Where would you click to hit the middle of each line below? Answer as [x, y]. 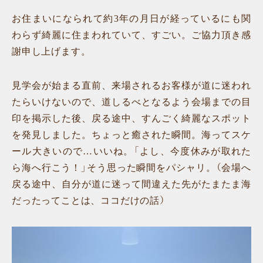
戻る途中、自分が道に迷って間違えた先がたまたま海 [131, 184]
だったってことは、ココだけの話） [89, 200]
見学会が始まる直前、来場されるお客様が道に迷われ [131, 85]
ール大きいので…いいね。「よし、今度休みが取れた [131, 151]
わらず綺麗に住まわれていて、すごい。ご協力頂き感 [131, 35]
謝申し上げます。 [51, 51]
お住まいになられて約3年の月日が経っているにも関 [131, 18]
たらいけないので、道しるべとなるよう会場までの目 [131, 102]
